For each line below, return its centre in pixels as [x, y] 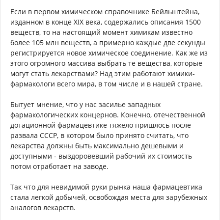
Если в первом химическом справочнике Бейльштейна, [105, 12]
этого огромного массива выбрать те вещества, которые [106, 63]
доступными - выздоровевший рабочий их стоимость [101, 156]
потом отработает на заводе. [59, 166]
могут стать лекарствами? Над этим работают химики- [103, 74]
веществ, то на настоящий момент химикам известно [101, 32]
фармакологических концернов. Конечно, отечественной [108, 115]
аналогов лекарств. [43, 208]
